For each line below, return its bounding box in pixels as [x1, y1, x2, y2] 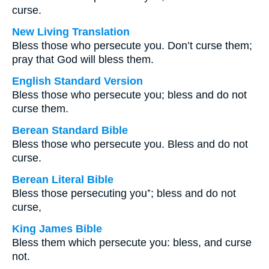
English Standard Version [12, 75, 143, 87]
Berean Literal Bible [12, 174, 113, 186]
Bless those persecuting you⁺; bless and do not [12, 187, 236, 199]
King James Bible [12, 223, 102, 235]
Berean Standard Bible [12, 124, 128, 136]
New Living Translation [12, 26, 130, 38]
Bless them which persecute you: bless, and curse [12, 237, 252, 249]
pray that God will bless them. [12, 53, 154, 65]
